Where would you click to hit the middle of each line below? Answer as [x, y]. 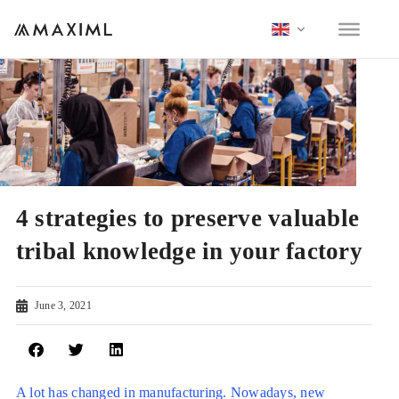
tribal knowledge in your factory [189, 252]
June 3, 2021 [63, 306]
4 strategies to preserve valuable [187, 219]
